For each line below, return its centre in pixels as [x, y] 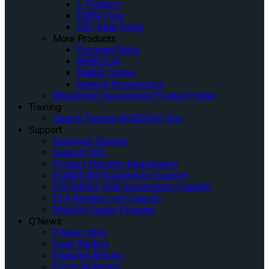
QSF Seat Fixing [110, 27]
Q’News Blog [80, 232]
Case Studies [81, 244]
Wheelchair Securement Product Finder [134, 95]
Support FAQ [79, 153]
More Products [84, 38]
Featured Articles [89, 255]
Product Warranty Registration [116, 164]
